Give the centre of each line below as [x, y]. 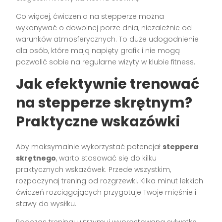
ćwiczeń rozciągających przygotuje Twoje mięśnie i [106, 192]
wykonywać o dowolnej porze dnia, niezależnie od [104, 28]
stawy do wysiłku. [46, 203]
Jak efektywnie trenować [108, 84]
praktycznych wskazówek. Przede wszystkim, [94, 169]
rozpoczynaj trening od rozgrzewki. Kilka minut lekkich [110, 181]
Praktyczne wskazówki [98, 121]
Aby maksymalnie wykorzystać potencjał [89, 146]
